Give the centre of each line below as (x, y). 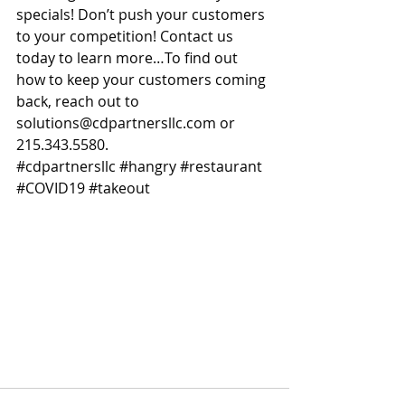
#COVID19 (51, 188)
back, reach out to (80, 101)
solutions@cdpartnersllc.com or (127, 123)
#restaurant (221, 166)
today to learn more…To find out (129, 58)
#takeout (119, 188)
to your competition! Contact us (127, 36)
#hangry (148, 166)
